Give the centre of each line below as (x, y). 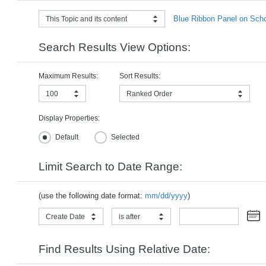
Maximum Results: (68, 76)
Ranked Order (149, 94)
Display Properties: (69, 118)
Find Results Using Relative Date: (124, 249)
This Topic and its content (86, 19)
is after (129, 216)
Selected (125, 137)
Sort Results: (140, 76)
